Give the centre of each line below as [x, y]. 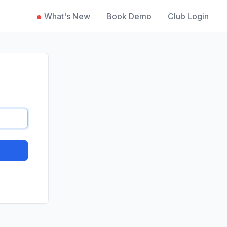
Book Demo [129, 16]
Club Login [188, 16]
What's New [67, 16]
